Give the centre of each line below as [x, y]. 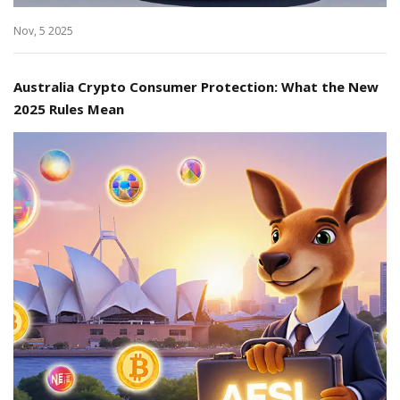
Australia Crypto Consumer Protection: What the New [196, 86]
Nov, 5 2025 [43, 30]
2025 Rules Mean [69, 108]
